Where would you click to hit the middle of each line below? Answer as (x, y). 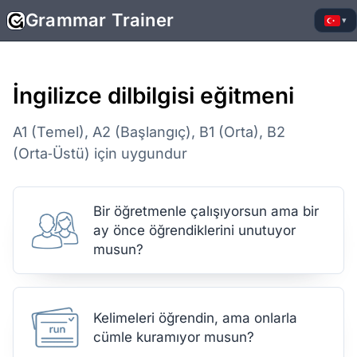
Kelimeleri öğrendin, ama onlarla (195, 318)
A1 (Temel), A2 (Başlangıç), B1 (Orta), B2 (149, 132)
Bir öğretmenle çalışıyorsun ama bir (206, 211)
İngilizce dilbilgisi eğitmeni (153, 96)
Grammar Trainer (100, 20)
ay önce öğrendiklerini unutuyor (194, 230)
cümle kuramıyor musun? (174, 337)
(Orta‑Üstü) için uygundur (100, 153)
